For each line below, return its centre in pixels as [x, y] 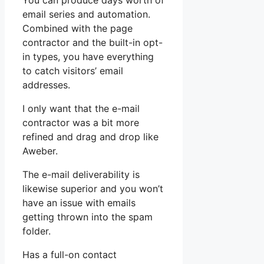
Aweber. [40, 151]
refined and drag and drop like [90, 137]
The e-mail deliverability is [81, 175]
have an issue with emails [79, 203]
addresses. [46, 85]
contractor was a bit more [81, 123]
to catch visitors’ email [73, 71]
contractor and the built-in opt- [93, 43]
